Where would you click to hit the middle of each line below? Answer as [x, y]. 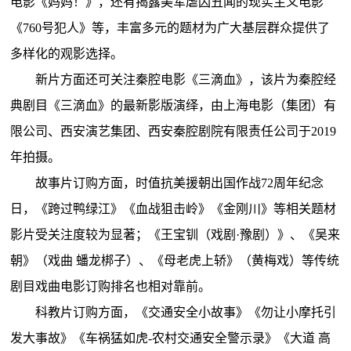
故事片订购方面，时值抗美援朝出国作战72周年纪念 [180, 183]
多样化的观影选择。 [67, 53]
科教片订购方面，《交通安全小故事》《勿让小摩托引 [186, 312]
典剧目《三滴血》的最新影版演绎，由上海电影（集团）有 [174, 105]
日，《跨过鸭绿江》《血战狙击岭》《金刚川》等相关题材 [174, 208]
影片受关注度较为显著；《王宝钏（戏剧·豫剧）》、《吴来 [175, 234]
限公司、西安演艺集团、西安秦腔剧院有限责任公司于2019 [174, 131]
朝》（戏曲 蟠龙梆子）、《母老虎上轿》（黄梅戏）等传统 [175, 260]
